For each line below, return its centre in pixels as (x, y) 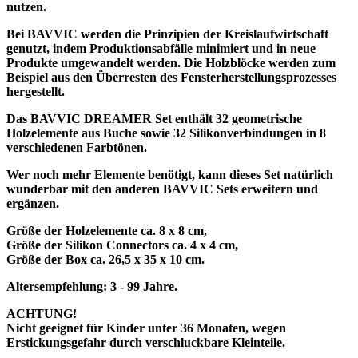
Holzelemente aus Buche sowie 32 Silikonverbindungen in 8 (166, 133)
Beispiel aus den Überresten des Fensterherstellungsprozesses (171, 77)
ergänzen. (33, 203)
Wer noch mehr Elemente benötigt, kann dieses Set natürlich (170, 174)
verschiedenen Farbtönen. (77, 147)
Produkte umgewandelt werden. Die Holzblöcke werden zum (171, 62)
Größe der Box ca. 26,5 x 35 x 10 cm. (105, 259)
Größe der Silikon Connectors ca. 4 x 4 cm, (122, 245)
